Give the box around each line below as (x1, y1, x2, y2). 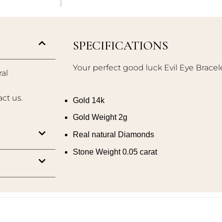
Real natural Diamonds (73, 130, 154, 139)
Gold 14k (73, 96, 105, 105)
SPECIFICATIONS (73, 38, 168, 54)
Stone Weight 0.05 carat (73, 147, 157, 156)
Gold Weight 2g (73, 113, 127, 122)
